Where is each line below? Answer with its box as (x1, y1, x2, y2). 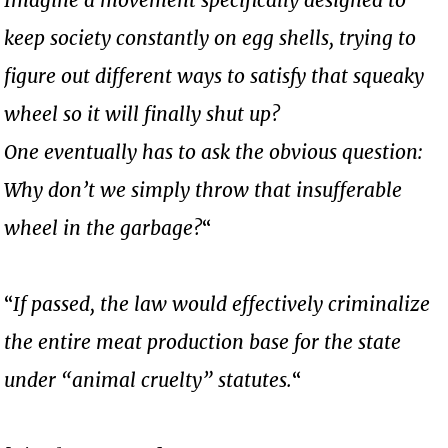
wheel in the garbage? (4, 215, 203, 240)
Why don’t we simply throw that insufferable (4, 177, 403, 202)
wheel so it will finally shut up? (4, 101, 281, 126)
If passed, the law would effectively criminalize (13, 291, 431, 316)
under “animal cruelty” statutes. (4, 367, 293, 392)
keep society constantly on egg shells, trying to (4, 25, 417, 50)
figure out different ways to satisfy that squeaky (4, 63, 425, 88)
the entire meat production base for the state (4, 329, 402, 354)
